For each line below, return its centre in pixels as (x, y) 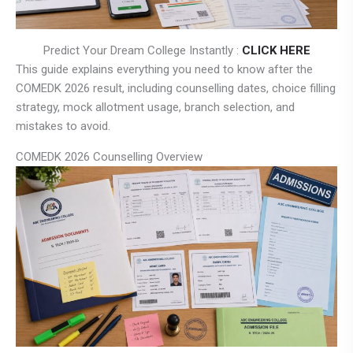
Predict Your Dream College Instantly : (142, 50)
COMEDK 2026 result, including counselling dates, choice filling (176, 88)
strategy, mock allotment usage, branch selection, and (155, 107)
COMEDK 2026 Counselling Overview (109, 156)
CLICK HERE (276, 50)
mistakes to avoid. (63, 126)
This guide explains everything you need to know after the (164, 69)
